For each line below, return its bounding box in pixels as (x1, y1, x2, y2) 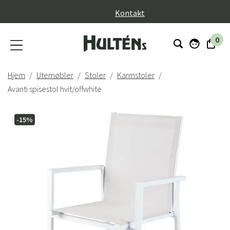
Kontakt (115, 7, 145, 18)
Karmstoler (117, 70, 155, 80)
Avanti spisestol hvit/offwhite (8, 84, 102, 94)
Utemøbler (36, 70, 73, 80)
